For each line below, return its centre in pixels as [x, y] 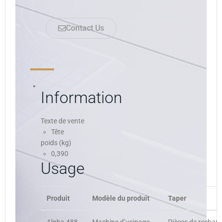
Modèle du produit [121, 198]
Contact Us [85, 28]
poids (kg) [56, 143]
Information [82, 98]
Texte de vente [62, 121]
